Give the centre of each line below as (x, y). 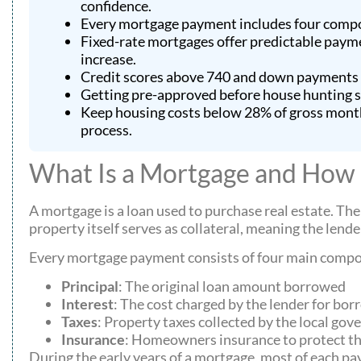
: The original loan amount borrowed (232, 286)
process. (106, 129)
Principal (90, 286)
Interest (87, 304)
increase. (108, 58)
